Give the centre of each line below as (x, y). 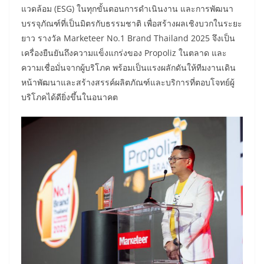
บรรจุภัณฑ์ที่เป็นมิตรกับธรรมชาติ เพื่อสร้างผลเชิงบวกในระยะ (132, 23)
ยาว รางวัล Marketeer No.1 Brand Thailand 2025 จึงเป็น (128, 38)
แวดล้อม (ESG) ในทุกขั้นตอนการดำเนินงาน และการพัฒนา (127, 8)
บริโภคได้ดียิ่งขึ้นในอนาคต (70, 97)
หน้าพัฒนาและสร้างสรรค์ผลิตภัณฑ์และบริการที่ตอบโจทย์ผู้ (128, 82)
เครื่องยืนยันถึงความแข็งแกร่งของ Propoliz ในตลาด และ (124, 52)
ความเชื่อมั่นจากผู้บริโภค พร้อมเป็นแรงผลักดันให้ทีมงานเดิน (128, 67)
